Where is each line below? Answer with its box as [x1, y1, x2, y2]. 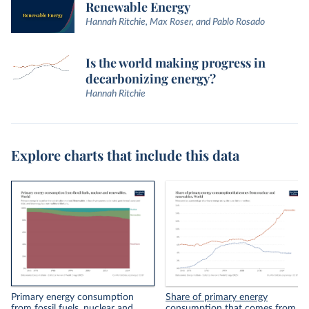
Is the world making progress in [86, 54, 266, 71]
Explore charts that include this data [11, 145, 239, 164]
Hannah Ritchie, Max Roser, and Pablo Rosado [86, 17, 265, 28]
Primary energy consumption [11, 292, 134, 302]
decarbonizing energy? [86, 70, 216, 87]
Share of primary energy [166, 292, 268, 302]
